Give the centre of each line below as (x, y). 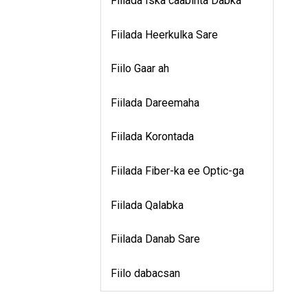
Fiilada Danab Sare (155, 239)
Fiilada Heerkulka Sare (164, 34)
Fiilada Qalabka (147, 205)
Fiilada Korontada (152, 137)
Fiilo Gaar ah (140, 69)
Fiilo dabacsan (145, 273)
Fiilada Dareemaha (155, 102)
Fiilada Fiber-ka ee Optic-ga (177, 171)
